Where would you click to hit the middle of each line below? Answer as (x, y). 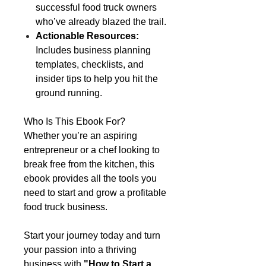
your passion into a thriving (80, 249)
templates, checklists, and (90, 64)
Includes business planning (93, 50)
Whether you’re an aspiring (80, 135)
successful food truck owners (96, 7)
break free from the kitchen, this (89, 164)
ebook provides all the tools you (90, 178)
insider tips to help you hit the (97, 78)
